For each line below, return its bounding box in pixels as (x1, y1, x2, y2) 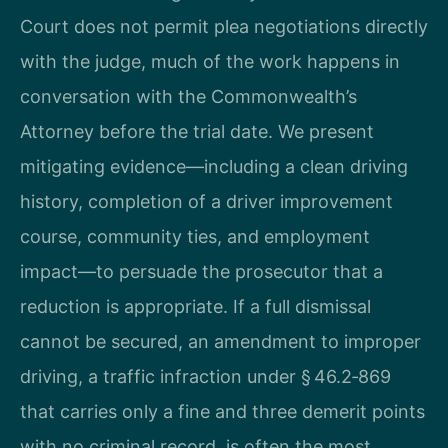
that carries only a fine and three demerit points (20, 400, 425, 422)
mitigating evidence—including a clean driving (20, 155, 408, 177)
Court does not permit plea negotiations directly (20, 15, 428, 37)
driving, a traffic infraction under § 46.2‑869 (20, 365, 391, 387)
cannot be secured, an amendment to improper (20, 330, 421, 352)
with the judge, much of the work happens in (20, 50, 400, 72)
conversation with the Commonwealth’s (20, 85, 357, 107)
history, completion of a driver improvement (20, 190, 393, 212)
